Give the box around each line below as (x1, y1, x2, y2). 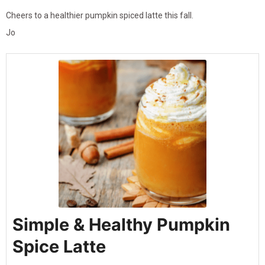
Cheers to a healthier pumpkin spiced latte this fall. (6, 11, 193, 21)
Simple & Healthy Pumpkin (12, 214, 230, 235)
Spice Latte (12, 236, 106, 257)
